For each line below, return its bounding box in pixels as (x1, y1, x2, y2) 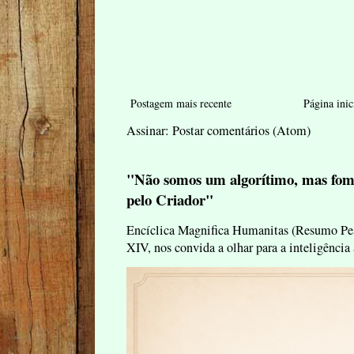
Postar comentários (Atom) (172, 121, 311, 139)
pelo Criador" (126, 188, 213, 210)
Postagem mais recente (130, 95, 232, 111)
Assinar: (126, 121, 172, 139)
